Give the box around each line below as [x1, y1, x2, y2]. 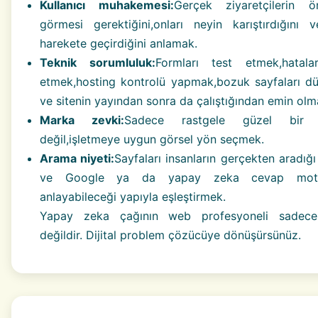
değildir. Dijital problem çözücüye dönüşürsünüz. [40, 228, 301, 243]
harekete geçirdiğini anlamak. [40, 36, 197, 51]
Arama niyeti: [40, 151, 115, 166]
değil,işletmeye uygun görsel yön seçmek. [40, 132, 264, 147]
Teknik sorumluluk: [40, 55, 155, 70]
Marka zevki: [40, 113, 124, 128]
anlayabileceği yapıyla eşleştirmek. [40, 190, 226, 204]
